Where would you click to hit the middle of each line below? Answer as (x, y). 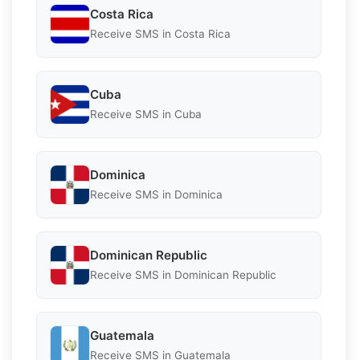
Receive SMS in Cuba (146, 115)
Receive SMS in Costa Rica (160, 34)
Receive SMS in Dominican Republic (183, 275)
